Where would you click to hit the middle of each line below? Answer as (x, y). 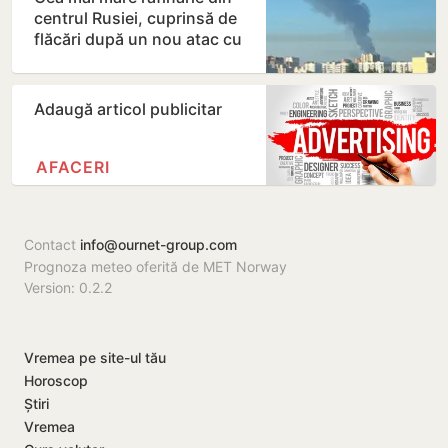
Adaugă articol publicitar (128, 109)
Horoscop (56, 380)
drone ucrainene (96, 60)
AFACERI (73, 167)
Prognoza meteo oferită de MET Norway (155, 266)
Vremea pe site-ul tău (95, 357)
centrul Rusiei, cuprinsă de (135, 18)
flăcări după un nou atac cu (138, 39)
